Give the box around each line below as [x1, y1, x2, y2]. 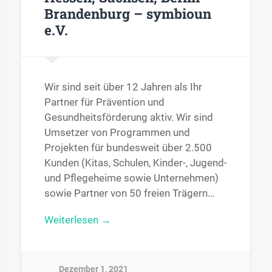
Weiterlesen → [44, 214, 111, 226]
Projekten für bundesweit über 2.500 [44, 141, 212, 154]
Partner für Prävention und [44, 96, 165, 109]
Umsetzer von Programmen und [44, 126, 190, 139]
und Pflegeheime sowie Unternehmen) [44, 172, 219, 185]
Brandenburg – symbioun [44, 4, 211, 22]
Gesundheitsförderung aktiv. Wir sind [44, 111, 213, 124]
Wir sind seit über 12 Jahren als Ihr [44, 81, 202, 93]
